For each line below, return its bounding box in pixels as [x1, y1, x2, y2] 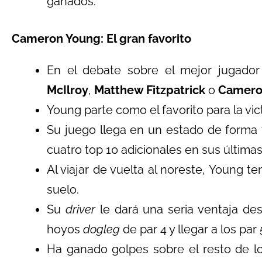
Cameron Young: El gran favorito [12, 32, 191, 46]
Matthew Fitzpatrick [94, 83, 205, 97]
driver [65, 202, 95, 216]
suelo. [47, 182, 79, 196]
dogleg [83, 222, 120, 236]
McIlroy [47, 83, 88, 97]
